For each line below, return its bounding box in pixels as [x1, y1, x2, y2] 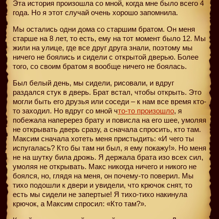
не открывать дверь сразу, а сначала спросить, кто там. [13, 125, 201, 133]
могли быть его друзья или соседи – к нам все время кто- [13, 97, 206, 106]
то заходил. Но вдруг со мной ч [13, 106, 118, 115]
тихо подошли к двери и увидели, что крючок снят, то [13, 180, 192, 189]
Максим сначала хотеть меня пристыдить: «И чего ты [13, 134, 196, 143]
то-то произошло [118, 106, 174, 115]
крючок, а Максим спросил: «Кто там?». [13, 199, 146, 208]
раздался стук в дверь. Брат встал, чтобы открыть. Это [13, 88, 201, 96]
